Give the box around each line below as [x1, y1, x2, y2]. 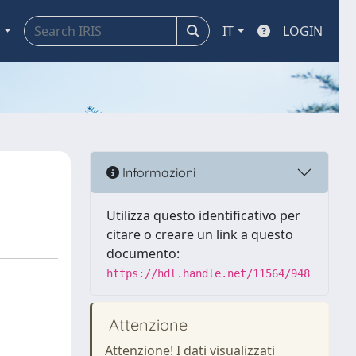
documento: [106, 245, 180, 262]
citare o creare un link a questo [106, 226, 293, 243]
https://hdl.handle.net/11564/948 [106, 267, 310, 280]
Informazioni [119, 164, 195, 180]
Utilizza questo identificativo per [106, 207, 300, 224]
